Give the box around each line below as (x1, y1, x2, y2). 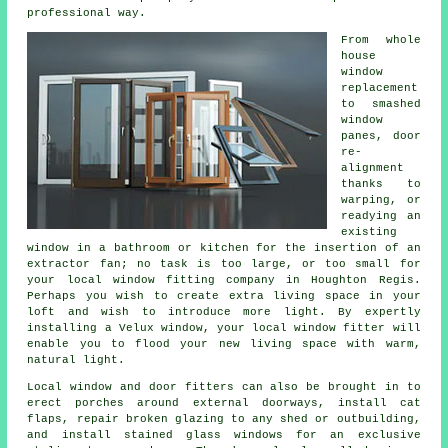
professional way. (27, 6, 147, 19)
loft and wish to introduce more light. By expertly (27, 305, 421, 318)
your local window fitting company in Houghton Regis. (27, 273, 421, 286)
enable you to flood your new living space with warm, (27, 337, 421, 350)
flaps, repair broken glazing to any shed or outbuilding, (27, 412, 421, 425)
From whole (341, 33, 421, 46)
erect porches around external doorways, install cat (27, 396, 421, 409)
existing (341, 225, 398, 238)
